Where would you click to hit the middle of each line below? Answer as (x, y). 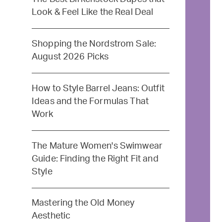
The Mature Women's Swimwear (97, 146)
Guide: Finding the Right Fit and (95, 159)
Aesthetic (51, 216)
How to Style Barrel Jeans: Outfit (98, 88)
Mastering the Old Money (83, 203)
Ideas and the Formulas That (90, 101)
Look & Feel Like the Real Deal (92, 12)
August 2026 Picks (70, 56)
